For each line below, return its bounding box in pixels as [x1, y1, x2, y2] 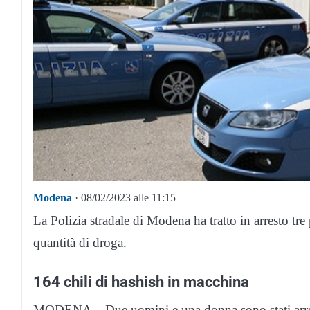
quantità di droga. [33, 235, 127, 250]
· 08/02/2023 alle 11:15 [72, 191, 176, 203]
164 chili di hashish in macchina [33, 272, 249, 291]
